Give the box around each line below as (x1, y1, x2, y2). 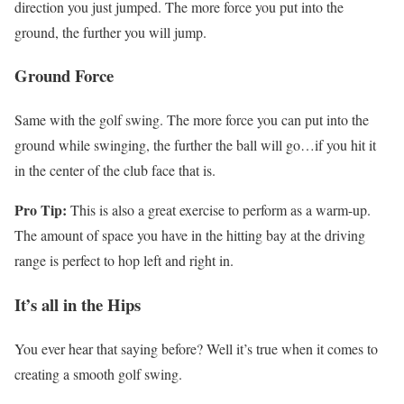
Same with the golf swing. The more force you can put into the (14, 110, 369, 130)
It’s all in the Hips (14, 291, 141, 317)
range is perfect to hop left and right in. (14, 251, 234, 271)
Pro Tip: (14, 199, 67, 221)
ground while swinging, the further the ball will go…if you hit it (14, 135, 376, 155)
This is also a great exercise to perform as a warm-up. (67, 200, 371, 220)
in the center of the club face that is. (14, 161, 216, 180)
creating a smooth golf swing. (14, 363, 182, 383)
